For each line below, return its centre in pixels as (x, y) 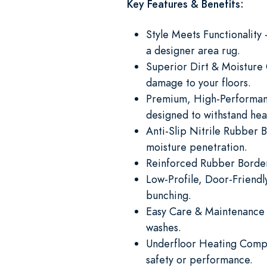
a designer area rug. (193, 50)
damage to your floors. (198, 82)
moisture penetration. (197, 147)
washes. (164, 227)
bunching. (169, 195)
